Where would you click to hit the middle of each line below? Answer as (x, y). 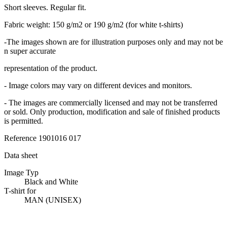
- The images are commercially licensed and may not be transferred (111, 102)
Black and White (51, 181)
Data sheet (21, 155)
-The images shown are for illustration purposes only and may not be (113, 42)
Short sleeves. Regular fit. (45, 7)
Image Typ (21, 172)
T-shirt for (20, 191)
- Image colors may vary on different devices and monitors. (98, 85)
